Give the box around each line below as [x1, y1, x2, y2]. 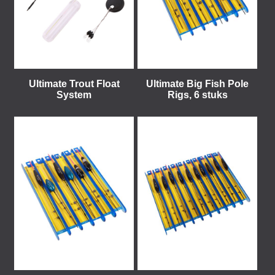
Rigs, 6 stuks [167, 90, 228, 100]
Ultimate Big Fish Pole [146, 79, 249, 89]
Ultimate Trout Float [28, 79, 120, 89]
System [56, 90, 91, 100]
